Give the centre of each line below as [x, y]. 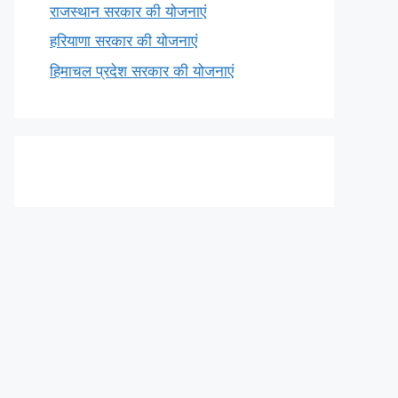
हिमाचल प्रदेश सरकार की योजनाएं [142, 71]
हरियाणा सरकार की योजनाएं [123, 41]
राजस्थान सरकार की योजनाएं [128, 11]
